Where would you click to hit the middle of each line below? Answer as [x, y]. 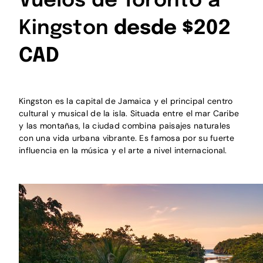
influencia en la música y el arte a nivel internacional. [123, 150]
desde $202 [172, 29]
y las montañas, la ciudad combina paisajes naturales [125, 125]
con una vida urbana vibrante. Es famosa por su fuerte [127, 138]
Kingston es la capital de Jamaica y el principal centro [126, 101]
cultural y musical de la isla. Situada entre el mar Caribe [129, 113]
